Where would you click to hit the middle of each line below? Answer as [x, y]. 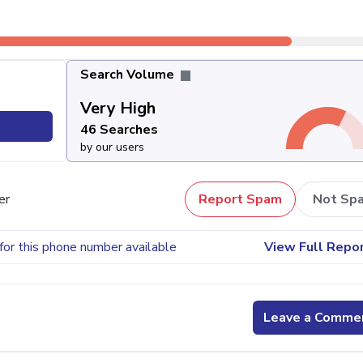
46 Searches [119, 130]
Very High [117, 109]
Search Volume [128, 75]
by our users [112, 147]
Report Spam [240, 199]
